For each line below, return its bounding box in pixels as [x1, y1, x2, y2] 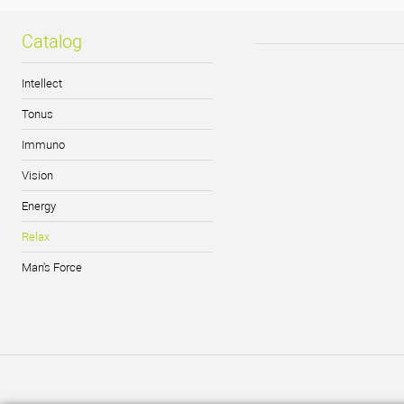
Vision [22, 169, 53, 183]
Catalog [22, 31, 82, 53]
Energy [22, 199, 56, 214]
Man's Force [22, 261, 82, 275]
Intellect [22, 77, 62, 91]
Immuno [22, 138, 65, 152]
